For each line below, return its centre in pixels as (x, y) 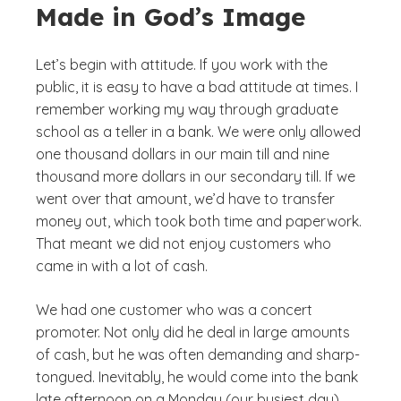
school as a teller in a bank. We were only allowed (198, 132)
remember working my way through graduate (187, 109)
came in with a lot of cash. (122, 266)
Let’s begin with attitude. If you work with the (182, 64)
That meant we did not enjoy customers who (183, 243)
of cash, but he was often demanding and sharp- (198, 354)
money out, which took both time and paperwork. (199, 221)
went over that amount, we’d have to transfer (185, 199)
